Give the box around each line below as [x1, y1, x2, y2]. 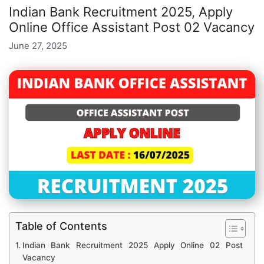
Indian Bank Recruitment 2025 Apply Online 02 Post [22, 240, 243, 250]
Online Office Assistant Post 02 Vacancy [9, 19, 255, 35]
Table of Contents [15, 220, 107, 233]
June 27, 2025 [9, 39, 67, 51]
